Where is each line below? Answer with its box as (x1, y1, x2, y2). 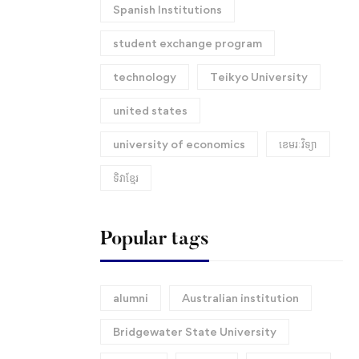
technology (112, 70, 176, 83)
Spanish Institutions (112, 2, 222, 16)
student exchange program (112, 36, 262, 50)
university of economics (112, 137, 245, 151)
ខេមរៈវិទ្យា (278, 137, 317, 151)
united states (112, 103, 188, 117)
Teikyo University (209, 70, 308, 83)
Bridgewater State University (112, 325, 276, 338)
